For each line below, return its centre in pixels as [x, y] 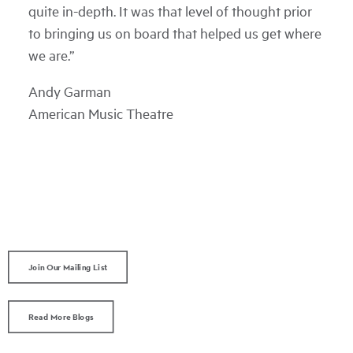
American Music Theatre [101, 113]
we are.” [51, 55]
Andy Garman [70, 91]
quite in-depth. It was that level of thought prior [170, 11]
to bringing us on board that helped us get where [175, 33]
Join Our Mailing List [68, 267]
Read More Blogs [61, 317]
